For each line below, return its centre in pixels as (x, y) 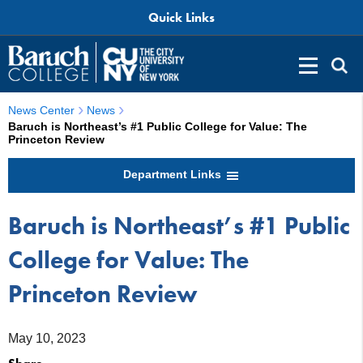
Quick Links (181, 18)
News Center (41, 111)
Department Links (173, 174)
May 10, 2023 (47, 338)
